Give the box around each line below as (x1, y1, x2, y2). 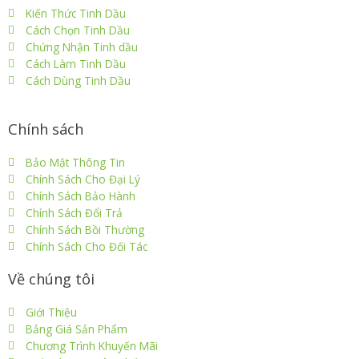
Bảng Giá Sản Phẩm (26, 321, 128, 337)
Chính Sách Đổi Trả (26, 204, 123, 220)
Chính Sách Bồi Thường (26, 221, 145, 237)
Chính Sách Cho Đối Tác (26, 238, 148, 254)
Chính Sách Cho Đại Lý (26, 171, 141, 187)
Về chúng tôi (8, 268, 95, 288)
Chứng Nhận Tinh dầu (26, 38, 139, 54)
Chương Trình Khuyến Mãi (26, 337, 159, 353)
